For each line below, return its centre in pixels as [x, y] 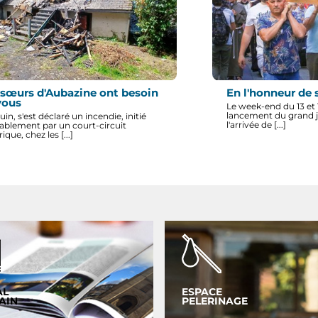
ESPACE [202, 291]
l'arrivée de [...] [256, 125]
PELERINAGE [215, 301]
